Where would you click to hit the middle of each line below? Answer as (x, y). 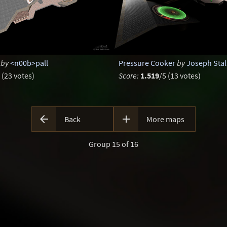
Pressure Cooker (147, 63)
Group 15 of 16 (113, 144)
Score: (128, 75)
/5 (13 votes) (180, 75)
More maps (165, 119)
